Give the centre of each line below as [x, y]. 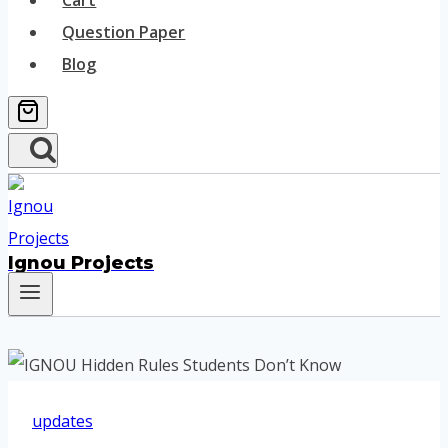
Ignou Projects [81, 263]
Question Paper [124, 32]
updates [62, 421]
